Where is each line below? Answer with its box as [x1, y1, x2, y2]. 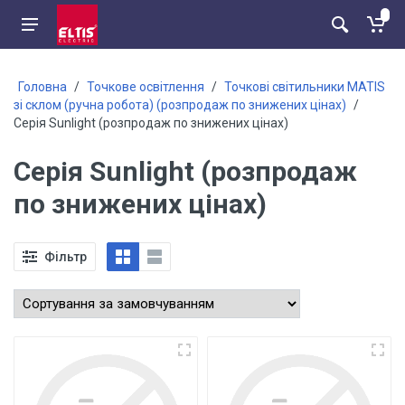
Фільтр [44, 249, 87, 264]
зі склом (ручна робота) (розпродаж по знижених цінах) [14, 98, 346, 112]
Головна [18, 80, 67, 94]
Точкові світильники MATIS [224, 80, 385, 94]
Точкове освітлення [87, 80, 204, 94]
